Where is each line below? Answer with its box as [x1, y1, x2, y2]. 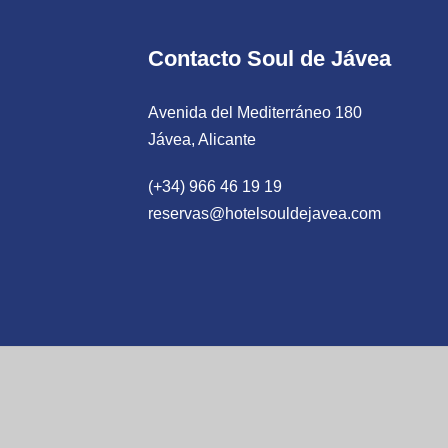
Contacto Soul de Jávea [148, 45, 391, 71]
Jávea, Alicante [148, 130, 256, 148]
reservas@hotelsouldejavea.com [148, 205, 381, 223]
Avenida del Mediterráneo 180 [148, 103, 362, 121]
